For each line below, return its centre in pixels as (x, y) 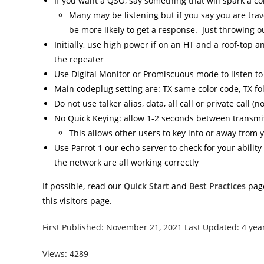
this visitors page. (77, 200)
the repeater (79, 59)
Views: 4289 (65, 253)
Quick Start (146, 186)
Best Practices (217, 186)
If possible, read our (83, 186)
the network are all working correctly (126, 162)
